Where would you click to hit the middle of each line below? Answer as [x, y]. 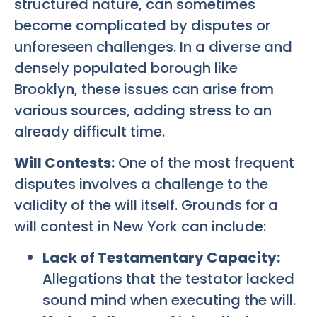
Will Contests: [64, 162]
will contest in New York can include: [140, 226]
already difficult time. [90, 131]
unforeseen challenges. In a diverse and [153, 46]
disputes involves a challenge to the [141, 184]
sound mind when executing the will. [169, 300]
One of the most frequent [204, 162]
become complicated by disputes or [142, 25]
